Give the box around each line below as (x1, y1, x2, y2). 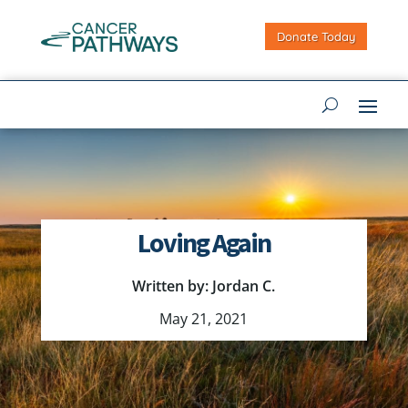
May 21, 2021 (159, 309, 249, 330)
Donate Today (277, 29, 356, 45)
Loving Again (137, 225, 270, 260)
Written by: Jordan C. (132, 276, 276, 297)
